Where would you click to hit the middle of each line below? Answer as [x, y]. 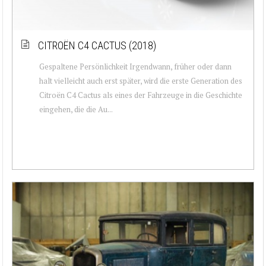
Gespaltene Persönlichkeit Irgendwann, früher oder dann [135, 66]
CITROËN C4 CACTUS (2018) [97, 45]
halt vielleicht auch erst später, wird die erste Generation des [141, 80]
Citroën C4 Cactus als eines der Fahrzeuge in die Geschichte [141, 95]
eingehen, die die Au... [76, 109]
